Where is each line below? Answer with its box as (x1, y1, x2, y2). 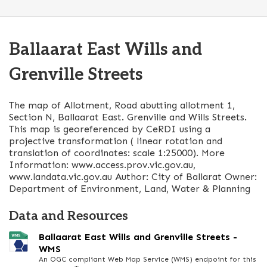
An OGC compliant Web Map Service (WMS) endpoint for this (39, 255, 256, 263)
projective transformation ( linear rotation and (9, 135, 222, 147)
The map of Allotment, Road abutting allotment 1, (9, 100, 235, 111)
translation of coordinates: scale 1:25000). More (9, 147, 225, 159)
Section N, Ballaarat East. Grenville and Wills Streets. (9, 111, 247, 123)
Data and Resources (9, 209, 128, 223)
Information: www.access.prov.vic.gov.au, (9, 159, 195, 170)
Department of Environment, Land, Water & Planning (9, 183, 250, 194)
